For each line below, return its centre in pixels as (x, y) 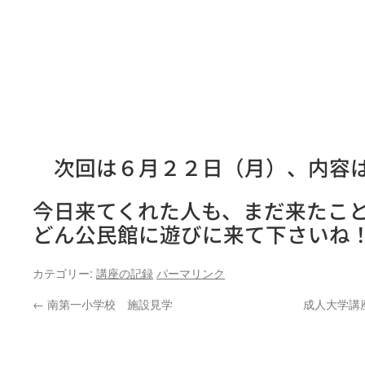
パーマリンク (191, 273)
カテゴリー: (64, 273)
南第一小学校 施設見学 (108, 303)
